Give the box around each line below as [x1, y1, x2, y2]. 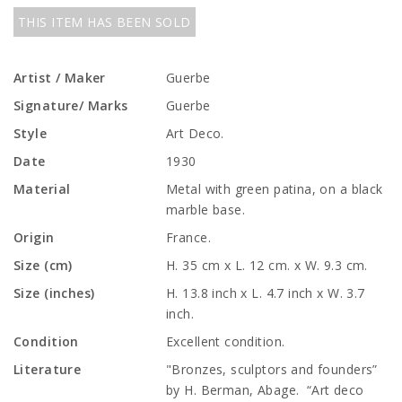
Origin [13, 229, 55, 246]
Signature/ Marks [13, 97, 128, 114]
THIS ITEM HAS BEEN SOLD [18, 13, 191, 31]
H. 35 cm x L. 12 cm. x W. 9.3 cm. [166, 257, 368, 274]
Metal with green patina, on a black [166, 180, 383, 197]
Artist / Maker [13, 69, 106, 86]
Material [13, 180, 71, 197]
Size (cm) [13, 257, 73, 274]
